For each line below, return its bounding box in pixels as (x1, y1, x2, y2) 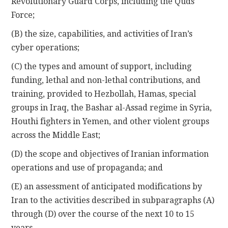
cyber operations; (11, 42, 80, 52)
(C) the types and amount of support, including (11, 61, 192, 71)
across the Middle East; (11, 130, 101, 140)
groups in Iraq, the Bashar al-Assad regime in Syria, (11, 102, 212, 112)
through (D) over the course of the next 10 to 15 (11, 209, 195, 219)
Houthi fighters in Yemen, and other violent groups (11, 116, 210, 126)
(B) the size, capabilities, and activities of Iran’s (11, 28, 193, 39)
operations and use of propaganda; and (11, 162, 163, 173)
